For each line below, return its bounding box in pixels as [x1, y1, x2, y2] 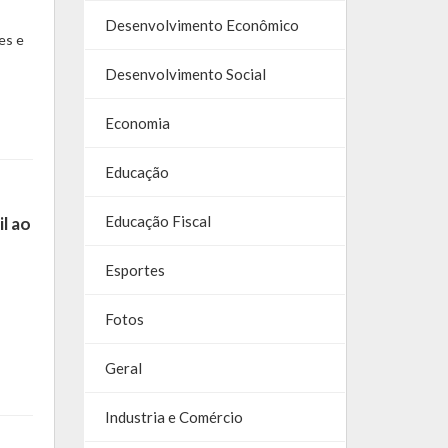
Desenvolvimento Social [104, 65, 266, 84]
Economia [104, 114, 170, 133]
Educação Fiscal [104, 212, 211, 231]
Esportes [104, 261, 165, 280]
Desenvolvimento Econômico [104, 16, 299, 35]
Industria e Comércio [104, 408, 243, 427]
